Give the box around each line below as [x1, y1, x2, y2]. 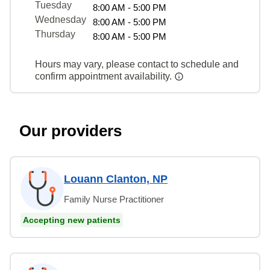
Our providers [19, 121, 122, 140]
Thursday [35, 28, 75, 39]
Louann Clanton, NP [64, 172, 168, 185]
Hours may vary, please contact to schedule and [35, 58, 239, 69]
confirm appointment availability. [35, 71, 174, 81]
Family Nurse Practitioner [64, 193, 164, 204]
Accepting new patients [23, 215, 121, 225]
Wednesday [35, 14, 86, 25]
